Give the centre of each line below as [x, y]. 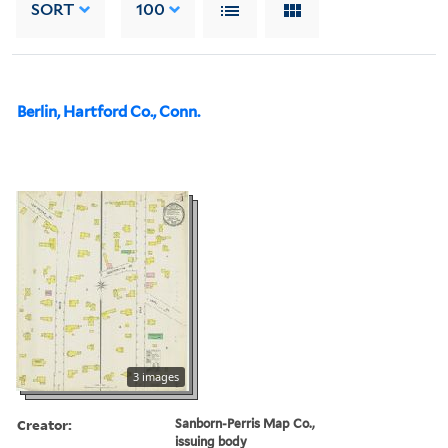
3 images [156, 376]
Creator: [44, 424]
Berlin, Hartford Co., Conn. [108, 111]
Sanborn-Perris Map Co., [245, 423]
